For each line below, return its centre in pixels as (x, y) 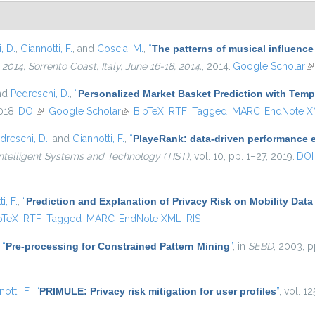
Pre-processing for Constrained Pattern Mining (118, 246)
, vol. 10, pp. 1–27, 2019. (242, 156)
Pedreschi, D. (40, 94)
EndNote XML (150, 219)
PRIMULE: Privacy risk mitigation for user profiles (158, 291)
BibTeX (149, 111)
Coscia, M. (120, 49)
